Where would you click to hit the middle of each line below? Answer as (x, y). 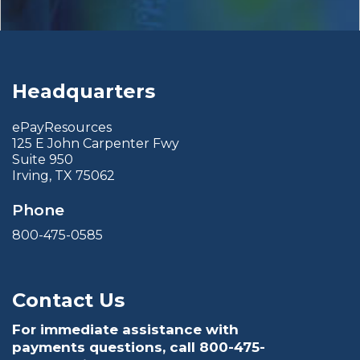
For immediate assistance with (125, 330)
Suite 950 (43, 160)
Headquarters (84, 92)
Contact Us (68, 301)
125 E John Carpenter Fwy (96, 144)
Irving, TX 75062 (63, 176)
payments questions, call (106, 348)
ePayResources (63, 128)
